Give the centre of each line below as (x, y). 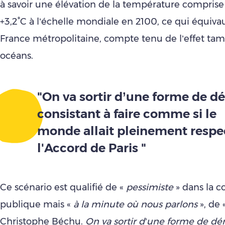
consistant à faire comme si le (127, 114)
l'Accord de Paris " (91, 148)
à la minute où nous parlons (135, 204)
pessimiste (150, 187)
